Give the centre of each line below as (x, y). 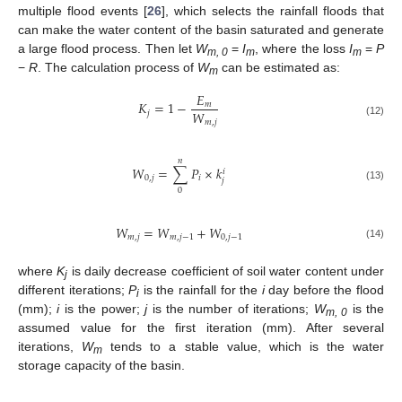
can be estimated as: (279, 68)
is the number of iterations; (231, 308)
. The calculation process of (118, 68)
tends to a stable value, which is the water (244, 346)
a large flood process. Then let (107, 49)
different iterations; (74, 289)
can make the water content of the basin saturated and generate (201, 30)
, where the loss (302, 49)
